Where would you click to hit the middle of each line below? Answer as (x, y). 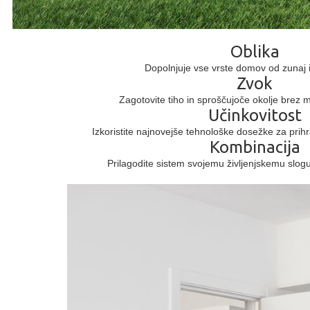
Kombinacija (255, 147)
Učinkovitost (255, 115)
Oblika (255, 52)
